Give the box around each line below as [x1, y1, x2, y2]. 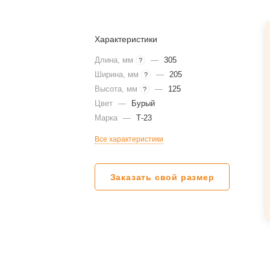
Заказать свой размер [110, 172, 215, 182]
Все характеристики [95, 135, 164, 143]
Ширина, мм [95, 70, 142, 79]
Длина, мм [95, 55, 136, 64]
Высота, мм [95, 84, 140, 93]
